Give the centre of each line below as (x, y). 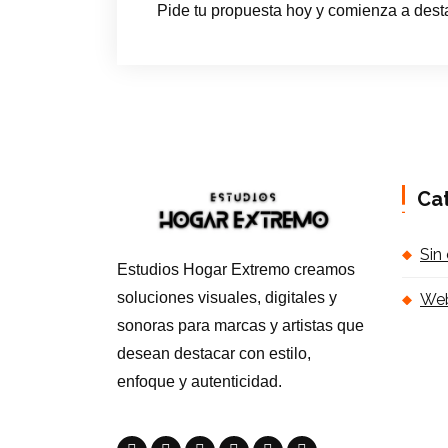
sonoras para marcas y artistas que (240, 326)
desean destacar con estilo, (214, 354)
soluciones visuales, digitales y (227, 298)
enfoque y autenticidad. (199, 382)
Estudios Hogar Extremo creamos (236, 270)
